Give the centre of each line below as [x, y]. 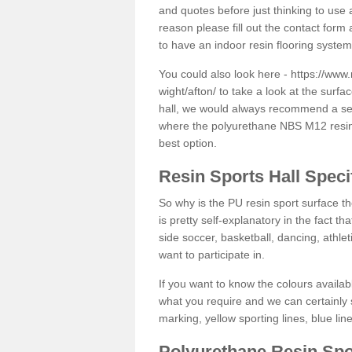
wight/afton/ [187, 91]
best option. [188, 143]
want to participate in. [212, 254]
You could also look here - [225, 73]
